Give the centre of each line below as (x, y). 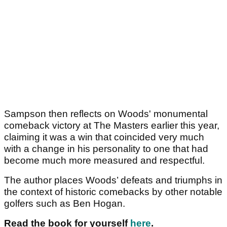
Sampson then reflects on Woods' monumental (106, 114)
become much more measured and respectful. (104, 161)
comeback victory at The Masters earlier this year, (112, 126)
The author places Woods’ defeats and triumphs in (113, 180)
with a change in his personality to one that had (106, 149)
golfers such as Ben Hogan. (65, 204)
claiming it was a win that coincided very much (104, 137)
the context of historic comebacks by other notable (113, 192)
